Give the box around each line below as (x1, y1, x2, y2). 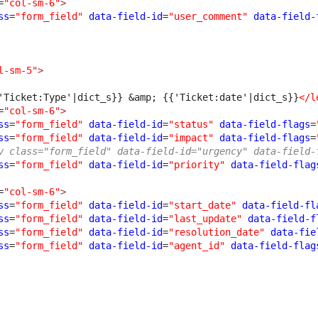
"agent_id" (168, 240, 226, 252)
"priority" (168, 159, 226, 171)
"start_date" (168, 199, 237, 212)
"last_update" (168, 213, 243, 225)
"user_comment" (168, 11, 248, 23)
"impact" (168, 132, 214, 144)
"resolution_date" (168, 226, 265, 238)
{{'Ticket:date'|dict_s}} (157, 92, 300, 104)
